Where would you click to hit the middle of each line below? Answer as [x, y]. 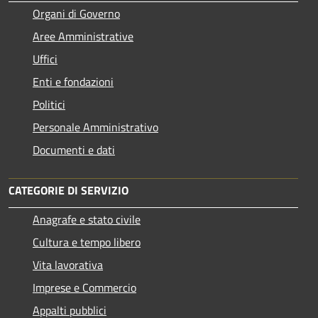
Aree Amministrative [83, 36]
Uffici [45, 59]
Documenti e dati [74, 149]
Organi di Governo [76, 13]
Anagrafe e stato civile [87, 219]
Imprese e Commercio [84, 287]
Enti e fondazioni [73, 81]
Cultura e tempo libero [87, 242]
